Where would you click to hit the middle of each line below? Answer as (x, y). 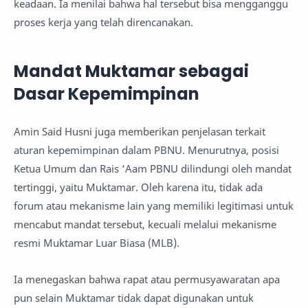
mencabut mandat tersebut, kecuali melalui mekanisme (145, 224)
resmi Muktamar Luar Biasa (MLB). (97, 243)
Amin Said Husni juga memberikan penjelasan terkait (140, 132)
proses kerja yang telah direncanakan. (103, 22)
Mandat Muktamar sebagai (131, 71)
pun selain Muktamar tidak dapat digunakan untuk (134, 297)
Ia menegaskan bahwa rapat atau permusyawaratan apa (147, 279)
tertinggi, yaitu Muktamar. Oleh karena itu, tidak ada (138, 187)
